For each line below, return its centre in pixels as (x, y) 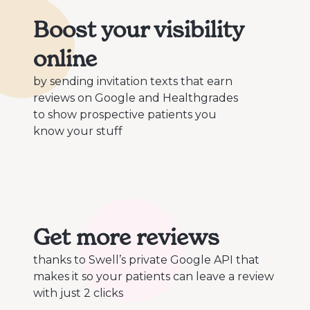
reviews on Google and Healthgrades (136, 98)
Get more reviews (126, 237)
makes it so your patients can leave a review (154, 277)
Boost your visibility (138, 30)
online (65, 59)
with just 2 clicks (78, 293)
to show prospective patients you (125, 115)
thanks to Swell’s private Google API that (146, 260)
